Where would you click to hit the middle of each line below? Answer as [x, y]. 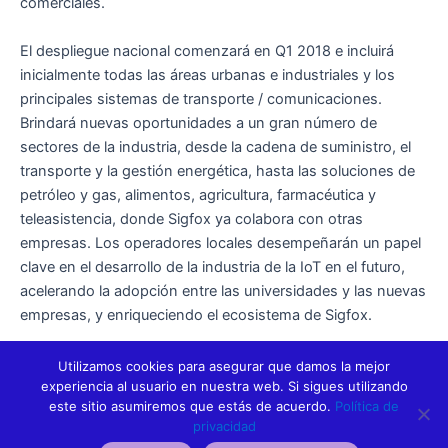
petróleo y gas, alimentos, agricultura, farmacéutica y [198, 194]
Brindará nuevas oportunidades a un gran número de [198, 122]
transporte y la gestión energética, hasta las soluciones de [217, 170]
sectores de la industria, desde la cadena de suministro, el [215, 146]
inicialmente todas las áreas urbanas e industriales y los [207, 74]
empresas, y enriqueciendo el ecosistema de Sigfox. [196, 314]
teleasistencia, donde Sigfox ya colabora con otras [191, 218]
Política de [367, 406]
